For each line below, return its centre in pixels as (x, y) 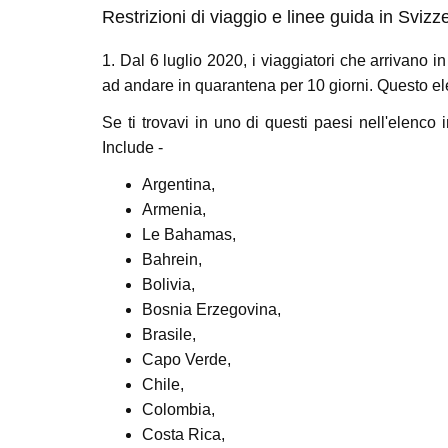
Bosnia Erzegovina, (211, 309)
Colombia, (178, 409)
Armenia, (174, 209)
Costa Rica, (183, 434)
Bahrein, (172, 259)
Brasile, (169, 334)
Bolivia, (168, 284)
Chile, (163, 384)
